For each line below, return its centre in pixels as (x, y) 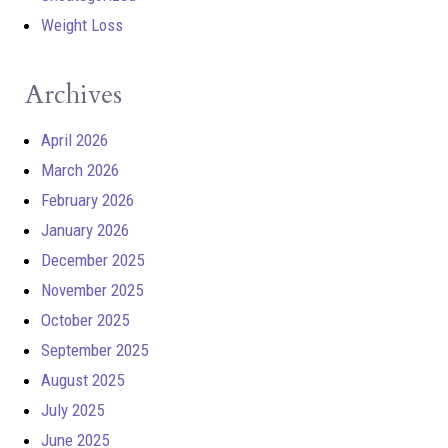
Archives (73, 94)
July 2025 (72, 409)
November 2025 (92, 289)
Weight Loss (82, 24)
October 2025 (85, 319)
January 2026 (85, 229)
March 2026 (80, 169)
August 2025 (82, 379)
